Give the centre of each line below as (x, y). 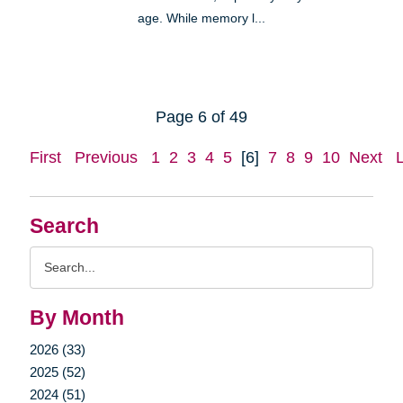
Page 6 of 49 (201, 116)
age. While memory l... (201, 18)
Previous (106, 157)
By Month (76, 318)
